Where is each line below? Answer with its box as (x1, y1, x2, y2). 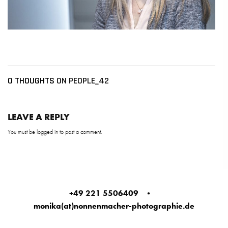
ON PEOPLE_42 (54, 74, 109, 87)
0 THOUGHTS (8, 74, 54, 87)
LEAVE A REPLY (8, 110, 70, 123)
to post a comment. (58, 127, 102, 136)
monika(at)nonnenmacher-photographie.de (34, 201, 194, 211)
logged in (37, 127, 58, 136)
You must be (8, 127, 37, 136)
